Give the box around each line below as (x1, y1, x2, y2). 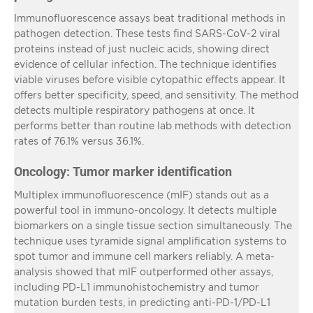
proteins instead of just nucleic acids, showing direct (14, 43, 270, 54)
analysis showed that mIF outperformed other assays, (14, 265, 273, 277)
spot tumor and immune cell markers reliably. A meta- (14, 250, 275, 261)
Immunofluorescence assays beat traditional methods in (14, 12, 286, 23)
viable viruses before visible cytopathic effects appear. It (14, 73, 286, 85)
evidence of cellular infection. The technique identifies (14, 58, 277, 69)
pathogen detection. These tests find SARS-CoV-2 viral (14, 27, 280, 38)
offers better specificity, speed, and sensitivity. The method (14, 89, 298, 100)
